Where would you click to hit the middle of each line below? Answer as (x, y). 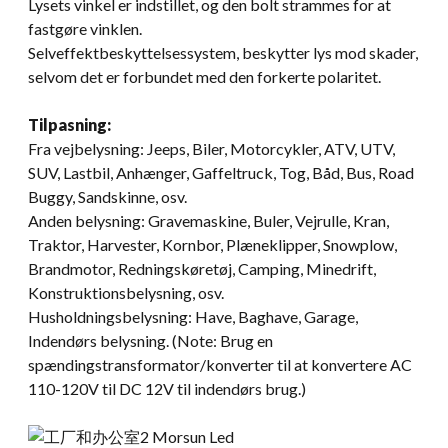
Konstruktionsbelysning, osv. (126, 292)
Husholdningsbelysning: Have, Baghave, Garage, (193, 316)
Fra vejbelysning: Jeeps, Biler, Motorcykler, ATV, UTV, (211, 148)
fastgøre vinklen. (85, 28)
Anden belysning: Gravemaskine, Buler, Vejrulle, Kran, (208, 220)
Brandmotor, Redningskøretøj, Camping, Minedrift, (202, 268)
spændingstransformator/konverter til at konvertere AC (220, 364)
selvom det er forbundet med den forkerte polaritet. (204, 76)
